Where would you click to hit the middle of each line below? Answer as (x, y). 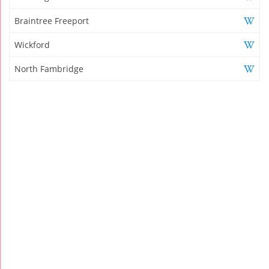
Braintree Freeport (52, 20)
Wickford (32, 44)
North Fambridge (49, 68)
